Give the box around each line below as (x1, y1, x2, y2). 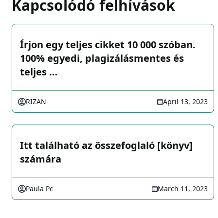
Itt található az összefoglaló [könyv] (20, 139, 193, 152)
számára (20, 152, 61, 165)
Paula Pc (26, 184, 53, 193)
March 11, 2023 (158, 184, 208, 193)
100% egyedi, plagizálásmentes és (20, 52, 184, 65)
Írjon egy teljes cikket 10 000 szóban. (20, 38, 196, 51)
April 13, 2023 (163, 97, 208, 106)
